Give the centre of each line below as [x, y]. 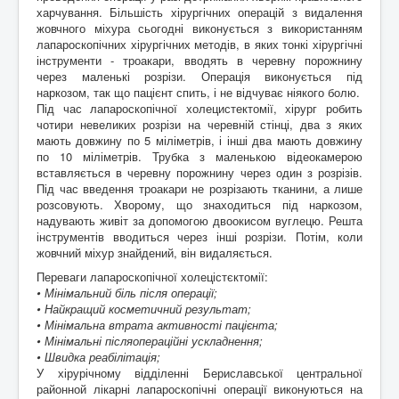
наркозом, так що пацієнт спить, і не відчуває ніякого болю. [198, 92]
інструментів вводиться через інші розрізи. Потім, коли [199, 236]
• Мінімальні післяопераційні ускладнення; [150, 340]
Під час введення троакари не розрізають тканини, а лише [199, 188]
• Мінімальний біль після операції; [127, 292]
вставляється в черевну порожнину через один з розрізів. [199, 172]
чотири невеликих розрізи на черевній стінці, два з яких [199, 124]
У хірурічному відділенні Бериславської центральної [199, 372]
